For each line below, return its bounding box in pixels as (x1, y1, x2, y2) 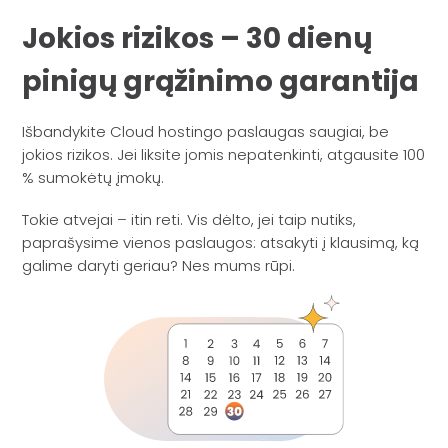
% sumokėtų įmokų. (22, 166, 165, 188)
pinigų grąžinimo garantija (22, 60, 420, 101)
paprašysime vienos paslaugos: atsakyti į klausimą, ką (22, 231, 420, 253)
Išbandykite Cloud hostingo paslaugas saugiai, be (22, 120, 390, 142)
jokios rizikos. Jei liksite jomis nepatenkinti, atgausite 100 (22, 143, 426, 165)
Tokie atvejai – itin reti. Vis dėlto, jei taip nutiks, (22, 208, 357, 230)
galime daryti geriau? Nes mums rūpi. (22, 254, 296, 276)
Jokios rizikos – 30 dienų (22, 17, 373, 58)
